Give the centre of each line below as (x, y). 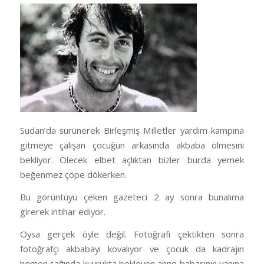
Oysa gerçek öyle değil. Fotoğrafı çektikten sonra (132, 234)
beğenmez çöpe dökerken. (73, 175)
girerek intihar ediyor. (62, 211)
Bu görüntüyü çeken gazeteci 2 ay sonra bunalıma (132, 197)
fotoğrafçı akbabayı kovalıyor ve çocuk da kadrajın (132, 248)
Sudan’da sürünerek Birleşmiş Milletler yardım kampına (132, 131)
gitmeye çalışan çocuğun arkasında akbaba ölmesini (132, 145)
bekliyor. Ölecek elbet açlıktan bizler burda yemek (132, 160)
